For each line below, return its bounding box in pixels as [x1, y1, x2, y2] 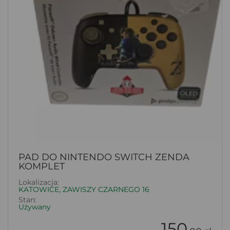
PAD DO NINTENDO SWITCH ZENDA [18, 151, 189, 163]
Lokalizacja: [18, 177, 59, 187]
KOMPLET [18, 160, 65, 172]
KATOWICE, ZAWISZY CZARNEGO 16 [18, 184, 149, 194]
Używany [18, 202, 51, 212]
